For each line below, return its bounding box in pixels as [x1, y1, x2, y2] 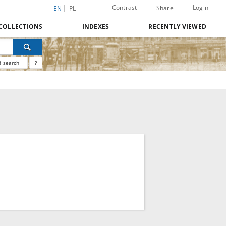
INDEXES [82, 22, 109, 31]
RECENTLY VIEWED [148, 22, 206, 31]
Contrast [111, 3, 137, 12]
